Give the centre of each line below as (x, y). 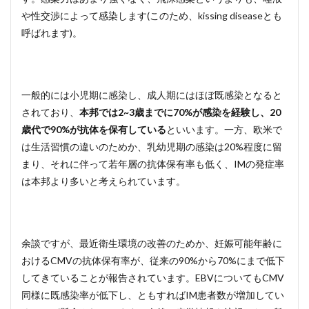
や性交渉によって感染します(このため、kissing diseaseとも (152, 16)
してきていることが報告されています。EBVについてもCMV (153, 278)
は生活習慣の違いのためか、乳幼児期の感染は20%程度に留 (152, 147)
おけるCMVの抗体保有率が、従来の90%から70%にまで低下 (153, 260)
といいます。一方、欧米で (224, 129)
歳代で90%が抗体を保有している (94, 129)
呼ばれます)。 (52, 33)
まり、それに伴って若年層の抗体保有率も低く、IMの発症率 (153, 164)
